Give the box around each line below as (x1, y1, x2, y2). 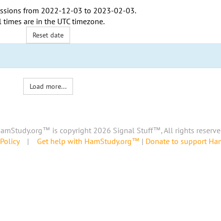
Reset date (33, 31, 64, 39)
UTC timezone (57, 16, 103, 26)
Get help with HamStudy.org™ (37, 136, 140, 147)
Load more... (30, 82, 67, 91)
